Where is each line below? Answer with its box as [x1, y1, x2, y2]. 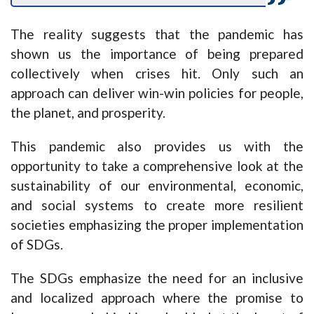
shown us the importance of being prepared [11, 46, 303, 62]
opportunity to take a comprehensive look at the [11, 158, 303, 175]
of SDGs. [11, 236, 63, 253]
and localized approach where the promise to [11, 289, 303, 306]
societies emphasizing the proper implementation [11, 217, 303, 233]
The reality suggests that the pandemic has [11, 26, 303, 43]
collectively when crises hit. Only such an [11, 65, 303, 82]
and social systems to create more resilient [11, 197, 303, 214]
